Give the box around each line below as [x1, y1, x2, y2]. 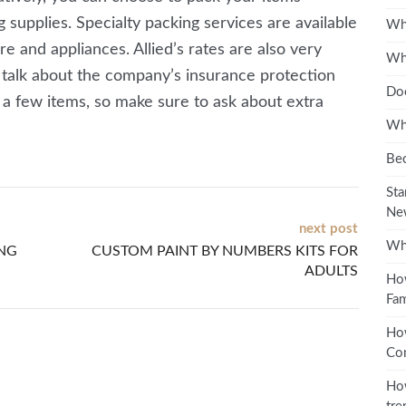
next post [299, 221, 358, 236]
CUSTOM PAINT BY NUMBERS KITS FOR [92, 243, 358, 258]
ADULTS [304, 263, 358, 278]
